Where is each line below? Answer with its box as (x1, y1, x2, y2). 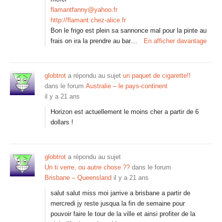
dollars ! (51, 118, 73, 126)
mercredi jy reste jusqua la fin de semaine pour (51, 200, 185, 207)
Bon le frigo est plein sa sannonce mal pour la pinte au (51, 27, 207, 34)
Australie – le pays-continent (86, 82, 167, 90)
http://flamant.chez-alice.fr (51, 16, 126, 24)
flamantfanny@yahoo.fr (51, 6, 117, 13)
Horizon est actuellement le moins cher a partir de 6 (51, 108, 199, 115)
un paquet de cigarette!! (123, 72, 191, 79)
